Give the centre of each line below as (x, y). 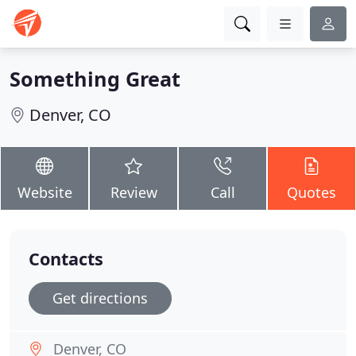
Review (133, 192)
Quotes (311, 192)
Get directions (100, 298)
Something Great (95, 79)
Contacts (66, 259)
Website (44, 192)
